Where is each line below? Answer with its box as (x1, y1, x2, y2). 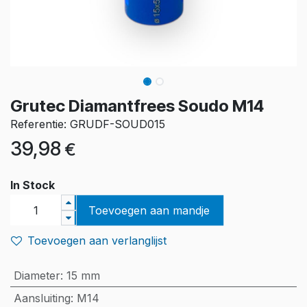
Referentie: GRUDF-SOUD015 (10, 116, 165, 131)
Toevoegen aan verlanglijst (27, 233, 167, 247)
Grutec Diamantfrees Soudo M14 (10, 95, 264, 116)
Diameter (13, 268, 60, 282)
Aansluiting (13, 291, 71, 305)
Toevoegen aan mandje (88, 203, 210, 217)
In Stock (10, 177, 55, 192)
